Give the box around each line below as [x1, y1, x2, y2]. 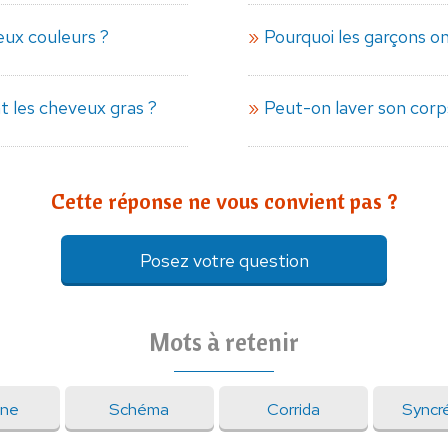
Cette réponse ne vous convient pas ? [50, 187, 398, 216]
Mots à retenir [149, 326, 299, 358]
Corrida [266, 398, 320, 421]
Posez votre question [139, 248, 309, 274]
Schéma [109, 398, 170, 421]
